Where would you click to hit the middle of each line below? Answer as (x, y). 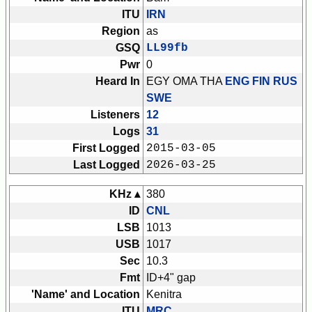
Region (121, 31)
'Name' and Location (86, 295)
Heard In (118, 81)
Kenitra (164, 295)
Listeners (115, 115)
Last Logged (107, 165)
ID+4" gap (171, 278)
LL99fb (167, 48)
